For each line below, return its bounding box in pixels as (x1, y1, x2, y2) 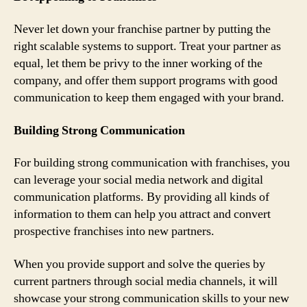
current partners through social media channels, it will (14, 273, 278, 289)
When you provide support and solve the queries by (14, 256, 265, 272)
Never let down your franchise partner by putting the (14, 21, 271, 37)
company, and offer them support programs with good (14, 73, 278, 88)
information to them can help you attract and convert (14, 206, 271, 222)
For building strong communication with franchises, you (14, 155, 290, 171)
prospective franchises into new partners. (14, 223, 214, 239)
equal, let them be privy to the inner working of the (14, 56, 262, 71)
